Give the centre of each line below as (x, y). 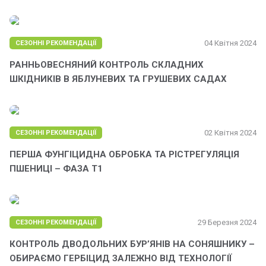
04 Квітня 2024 (230, 43)
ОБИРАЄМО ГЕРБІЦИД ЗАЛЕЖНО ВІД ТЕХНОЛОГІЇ (121, 259)
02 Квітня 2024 (230, 133)
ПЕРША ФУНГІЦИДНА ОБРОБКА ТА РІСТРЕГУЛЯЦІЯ (124, 155)
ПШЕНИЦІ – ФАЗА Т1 (56, 169)
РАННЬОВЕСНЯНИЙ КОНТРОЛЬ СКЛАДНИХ (107, 65)
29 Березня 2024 (227, 223)
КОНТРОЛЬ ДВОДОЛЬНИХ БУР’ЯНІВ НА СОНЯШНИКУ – (132, 244)
